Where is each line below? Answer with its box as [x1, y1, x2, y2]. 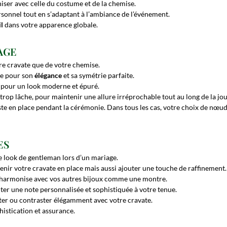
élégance [34, 70, 62, 80]
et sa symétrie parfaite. [62, 70, 134, 80]
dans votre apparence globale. [5, 20, 98, 29]
